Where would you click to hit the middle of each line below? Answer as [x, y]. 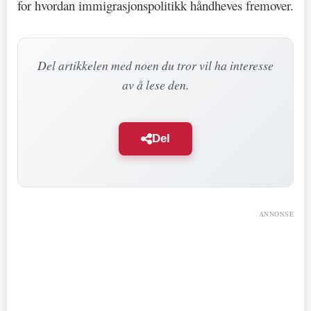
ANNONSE [276, 213]
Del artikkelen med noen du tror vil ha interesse [155, 65]
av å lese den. [155, 84]
